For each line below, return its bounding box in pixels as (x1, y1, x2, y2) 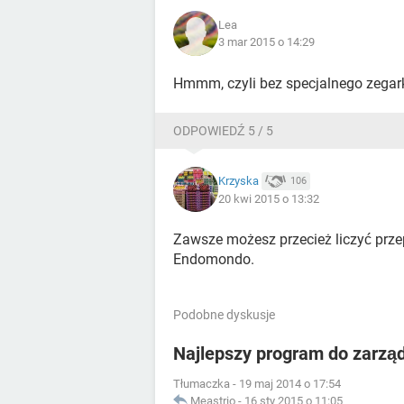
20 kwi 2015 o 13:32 (218, 192, 319, 207)
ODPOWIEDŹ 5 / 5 (173, 124, 273, 139)
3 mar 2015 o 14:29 (218, 35, 315, 50)
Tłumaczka (173, 377, 230, 391)
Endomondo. (173, 251, 254, 269)
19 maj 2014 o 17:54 (239, 377, 341, 391)
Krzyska (218, 173, 259, 188)
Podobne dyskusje (173, 308, 275, 323)
